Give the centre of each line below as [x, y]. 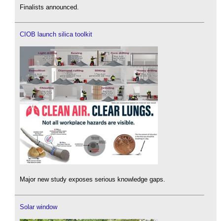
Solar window [38, 207]
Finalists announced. [49, 7]
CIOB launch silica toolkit [56, 35]
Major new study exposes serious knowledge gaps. [92, 180]
